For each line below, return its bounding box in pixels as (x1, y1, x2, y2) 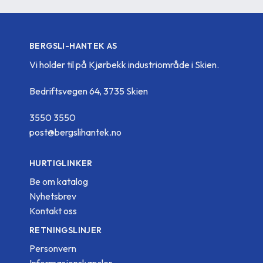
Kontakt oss (29, 204, 77, 217)
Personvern (29, 242, 76, 255)
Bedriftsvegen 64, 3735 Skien (29, 85, 148, 97)
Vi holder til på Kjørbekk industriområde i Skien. (29, 58, 219, 70)
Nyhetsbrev (29, 190, 76, 202)
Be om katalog (29, 175, 88, 187)
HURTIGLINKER (29, 157, 93, 168)
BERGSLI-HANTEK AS (29, 41, 117, 52)
